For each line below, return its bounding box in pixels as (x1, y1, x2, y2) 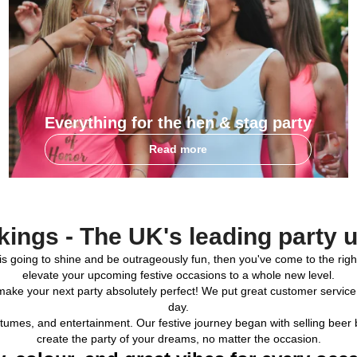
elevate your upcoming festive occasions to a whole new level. (22, 268, 335, 281)
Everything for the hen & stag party (45, 113, 312, 131)
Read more (149, 142, 208, 155)
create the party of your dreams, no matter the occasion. (36, 331, 321, 345)
